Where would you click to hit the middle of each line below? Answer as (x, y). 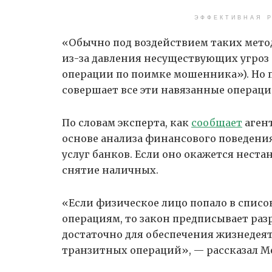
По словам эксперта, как (127, 123)
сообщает (217, 123)
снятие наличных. (110, 170)
